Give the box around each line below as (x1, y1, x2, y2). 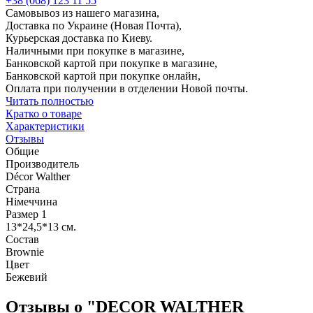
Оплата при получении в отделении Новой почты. (6, 82, 248, 94)
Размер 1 (6, 208, 47, 220)
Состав (6, 233, 39, 245)
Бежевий (6, 270, 48, 283)
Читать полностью (6, 94, 94, 107)
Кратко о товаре (6, 107, 82, 119)
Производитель (6, 157, 79, 170)
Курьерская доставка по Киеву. (6, 31, 152, 44)
